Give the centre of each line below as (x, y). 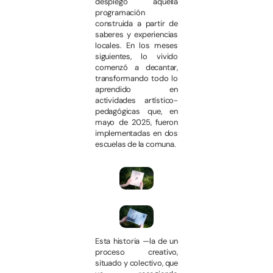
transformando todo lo (136, 79)
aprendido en (136, 90)
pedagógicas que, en (136, 112)
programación (120, 13)
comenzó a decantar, (136, 68)
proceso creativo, (136, 252)
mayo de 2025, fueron (136, 122)
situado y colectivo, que (136, 263)
